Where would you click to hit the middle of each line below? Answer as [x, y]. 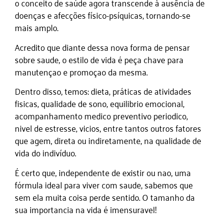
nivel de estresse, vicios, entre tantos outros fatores [108, 128]
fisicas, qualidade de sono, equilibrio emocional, [100, 103]
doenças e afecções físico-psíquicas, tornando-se [103, 15]
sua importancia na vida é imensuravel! [86, 209]
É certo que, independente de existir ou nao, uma [103, 172]
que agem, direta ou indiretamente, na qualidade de [108, 140]
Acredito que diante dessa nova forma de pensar [102, 47]
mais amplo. [37, 27]
